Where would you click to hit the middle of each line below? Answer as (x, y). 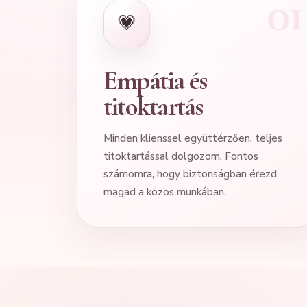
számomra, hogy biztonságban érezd (190, 173)
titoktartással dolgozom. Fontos (181, 156)
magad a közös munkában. (165, 191)
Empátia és (155, 80)
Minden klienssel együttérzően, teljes (193, 138)
